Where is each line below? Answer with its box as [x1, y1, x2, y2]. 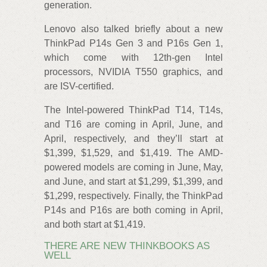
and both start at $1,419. [44, 219, 145, 230]
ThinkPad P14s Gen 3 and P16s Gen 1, [44, 38, 223, 49]
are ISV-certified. [44, 81, 114, 92]
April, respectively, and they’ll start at [44, 133, 223, 144]
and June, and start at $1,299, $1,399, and [44, 176, 223, 187]
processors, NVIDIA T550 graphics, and [44, 67, 223, 77]
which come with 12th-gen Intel [44, 52, 223, 63]
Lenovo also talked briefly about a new [44, 24, 223, 35]
